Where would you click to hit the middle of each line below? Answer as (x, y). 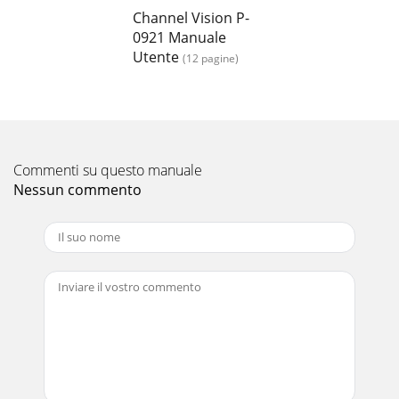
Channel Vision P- (191, 17)
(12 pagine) (211, 58)
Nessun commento (77, 189)
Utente (156, 57)
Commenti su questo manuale (108, 170)
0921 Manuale (179, 37)
